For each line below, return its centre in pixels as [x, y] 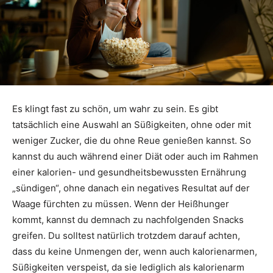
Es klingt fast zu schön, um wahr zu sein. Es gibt [115, 109]
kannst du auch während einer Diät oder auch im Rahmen [135, 157]
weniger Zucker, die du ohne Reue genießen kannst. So [132, 141]
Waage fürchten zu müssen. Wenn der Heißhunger [121, 204]
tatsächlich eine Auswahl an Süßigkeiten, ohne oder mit [132, 125]
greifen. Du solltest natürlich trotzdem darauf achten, [126, 236]
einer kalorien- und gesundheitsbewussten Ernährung [129, 172]
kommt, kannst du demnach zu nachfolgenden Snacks [128, 220]
